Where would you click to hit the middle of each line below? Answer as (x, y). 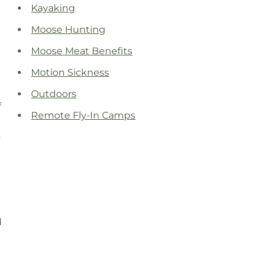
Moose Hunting (69, 30)
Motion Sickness (70, 73)
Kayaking (53, 8)
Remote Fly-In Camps (83, 116)
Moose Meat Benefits (82, 51)
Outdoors (54, 94)
